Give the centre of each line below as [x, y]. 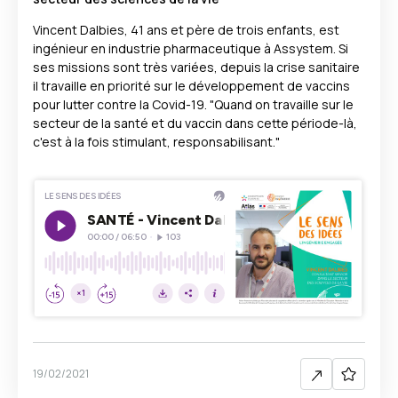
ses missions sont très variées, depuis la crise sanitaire [196, 67]
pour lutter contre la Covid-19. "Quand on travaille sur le [193, 104]
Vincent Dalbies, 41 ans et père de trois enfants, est [186, 30]
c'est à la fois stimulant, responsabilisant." [156, 142]
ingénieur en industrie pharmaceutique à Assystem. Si [191, 48]
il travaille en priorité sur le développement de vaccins [191, 86]
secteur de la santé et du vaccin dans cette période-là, [195, 123]
